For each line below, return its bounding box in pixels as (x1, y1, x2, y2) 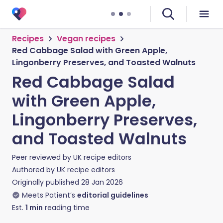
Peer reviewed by (12, 152, 73, 162)
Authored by (12, 165, 57, 175)
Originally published (12, 177, 79, 187)
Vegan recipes (57, 33, 115, 44)
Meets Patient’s (22, 190, 75, 200)
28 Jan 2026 (81, 177, 123, 187)
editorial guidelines (77, 190, 148, 200)
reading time (43, 203, 90, 213)
